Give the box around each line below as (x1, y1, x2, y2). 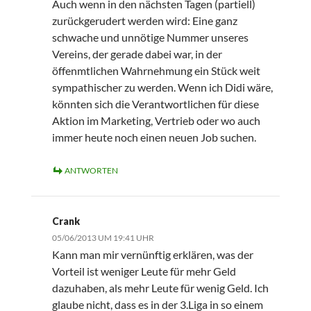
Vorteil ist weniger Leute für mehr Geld (51, 264, 236, 278)
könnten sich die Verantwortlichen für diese (51, 97, 259, 111)
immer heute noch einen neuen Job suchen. (51, 131, 256, 144)
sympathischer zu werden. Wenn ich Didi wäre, (51, 81, 273, 94)
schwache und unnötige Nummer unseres (51, 31, 249, 44)
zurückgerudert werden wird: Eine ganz (51, 14, 237, 28)
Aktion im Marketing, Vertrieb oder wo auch (51, 114, 260, 128)
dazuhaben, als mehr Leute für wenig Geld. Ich (51, 281, 269, 295)
